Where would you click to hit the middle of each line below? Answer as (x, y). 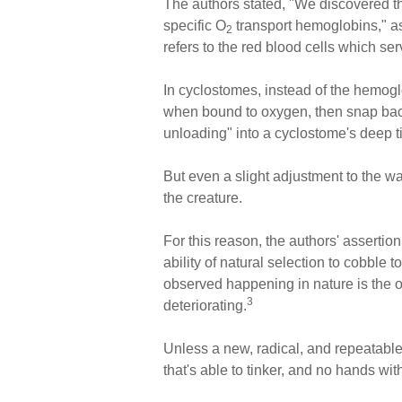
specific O (195, 25)
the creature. (203, 197)
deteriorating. (205, 305)
